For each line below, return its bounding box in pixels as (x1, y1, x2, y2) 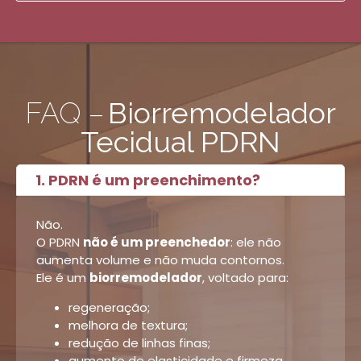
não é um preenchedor (83, 233, 230, 251)
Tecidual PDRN (81, 124, 280, 159)
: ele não (230, 233, 281, 251)
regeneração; (68, 298, 150, 316)
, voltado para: (202, 268, 288, 286)
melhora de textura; (68, 316, 188, 334)
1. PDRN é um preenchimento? (35, 169, 260, 190)
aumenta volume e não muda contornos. (36, 251, 284, 268)
